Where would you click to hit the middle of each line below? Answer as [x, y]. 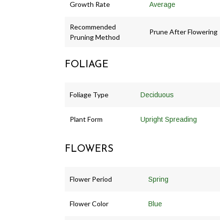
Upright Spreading [169, 119]
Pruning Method [95, 37]
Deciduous [157, 95]
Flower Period [91, 179]
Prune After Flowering [183, 31]
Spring [158, 179]
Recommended [93, 27]
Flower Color [89, 203]
